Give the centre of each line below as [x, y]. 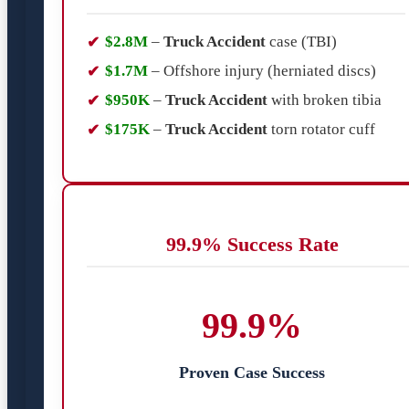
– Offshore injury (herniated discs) [262, 70]
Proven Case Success [252, 372]
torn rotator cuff [323, 129]
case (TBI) [303, 41]
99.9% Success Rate [252, 245]
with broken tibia [326, 100]
